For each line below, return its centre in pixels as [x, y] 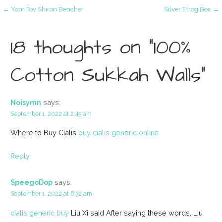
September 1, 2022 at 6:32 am [51, 194]
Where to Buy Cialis [44, 133]
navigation [46, 44]
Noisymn [26, 102]
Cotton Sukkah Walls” [108, 75]
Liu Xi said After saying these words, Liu [136, 213]
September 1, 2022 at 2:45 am [51, 113]
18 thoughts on [79, 48]
